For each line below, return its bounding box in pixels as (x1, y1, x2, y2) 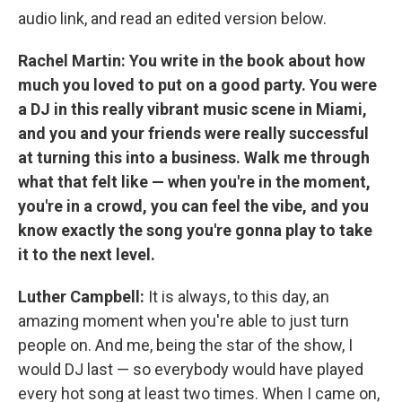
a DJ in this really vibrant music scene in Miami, (18, 100, 367, 118)
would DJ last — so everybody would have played (18, 360, 363, 379)
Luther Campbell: (18, 287, 144, 306)
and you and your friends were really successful (18, 124, 369, 143)
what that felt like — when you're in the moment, (18, 172, 371, 191)
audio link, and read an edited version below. (18, 9, 327, 28)
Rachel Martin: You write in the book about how (18, 51, 365, 70)
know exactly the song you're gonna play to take (18, 221, 372, 240)
